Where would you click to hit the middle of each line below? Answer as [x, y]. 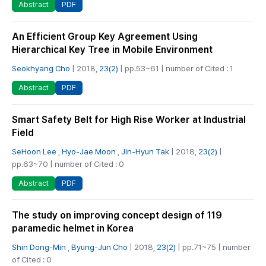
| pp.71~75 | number [213, 247]
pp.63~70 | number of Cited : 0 [68, 164]
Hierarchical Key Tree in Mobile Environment [112, 49]
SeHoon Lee [34, 151]
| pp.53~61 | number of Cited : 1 [176, 68]
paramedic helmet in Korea [73, 229]
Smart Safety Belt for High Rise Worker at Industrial [129, 119]
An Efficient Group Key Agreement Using [105, 36]
